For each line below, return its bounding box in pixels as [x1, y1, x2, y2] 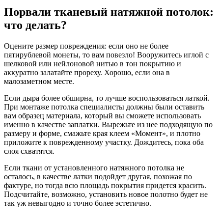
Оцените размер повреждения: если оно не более [4, 42, 168, 51]
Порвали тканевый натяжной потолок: [4, 5, 214, 19]
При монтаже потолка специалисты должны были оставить [4, 103, 204, 111]
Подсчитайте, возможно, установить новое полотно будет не [4, 190, 208, 199]
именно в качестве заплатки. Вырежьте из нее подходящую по [4, 120, 213, 129]
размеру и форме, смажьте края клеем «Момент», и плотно [4, 129, 200, 138]
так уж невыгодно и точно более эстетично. [4, 199, 151, 208]
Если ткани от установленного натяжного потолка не [4, 164, 184, 172]
